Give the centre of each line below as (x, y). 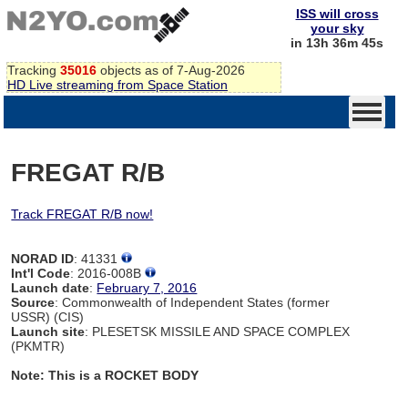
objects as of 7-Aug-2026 (171, 70)
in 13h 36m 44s (337, 43)
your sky (337, 28)
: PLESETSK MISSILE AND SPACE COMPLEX (218, 331)
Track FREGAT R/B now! (82, 214)
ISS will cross (337, 14)
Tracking (34, 70)
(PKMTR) (38, 346)
